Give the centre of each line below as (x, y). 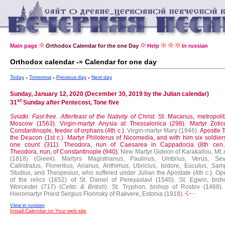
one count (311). (37, 145)
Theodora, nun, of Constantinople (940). (66, 152)
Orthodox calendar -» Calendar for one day (83, 62)
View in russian (27, 205)
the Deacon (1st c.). (39, 138)
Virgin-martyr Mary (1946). (163, 131)
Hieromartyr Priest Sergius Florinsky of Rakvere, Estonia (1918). (97, 194)
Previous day (71, 77)
